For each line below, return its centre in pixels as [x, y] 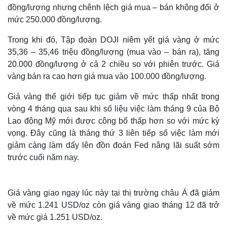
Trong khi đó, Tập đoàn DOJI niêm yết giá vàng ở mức [113, 40]
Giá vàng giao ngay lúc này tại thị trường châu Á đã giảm [113, 193]
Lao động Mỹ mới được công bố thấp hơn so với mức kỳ [113, 121]
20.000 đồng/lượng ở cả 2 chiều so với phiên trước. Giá [113, 64]
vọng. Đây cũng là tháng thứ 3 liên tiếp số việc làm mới [113, 133]
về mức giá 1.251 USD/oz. [55, 217]
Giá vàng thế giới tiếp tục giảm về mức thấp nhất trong [113, 97]
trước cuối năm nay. [43, 157]
